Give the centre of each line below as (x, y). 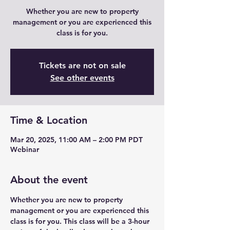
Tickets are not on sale (82, 65)
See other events (82, 78)
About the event (49, 180)
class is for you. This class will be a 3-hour (81, 221)
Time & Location (49, 120)
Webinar (25, 149)
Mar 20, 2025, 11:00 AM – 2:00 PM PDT (76, 140)
